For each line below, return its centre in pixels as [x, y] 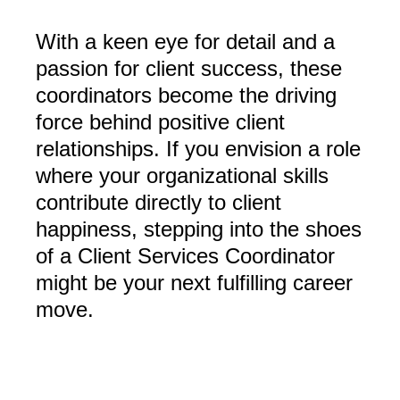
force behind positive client [160, 121]
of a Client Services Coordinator [185, 255]
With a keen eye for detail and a [185, 41]
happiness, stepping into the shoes [199, 229]
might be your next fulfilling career [194, 282]
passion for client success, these [189, 68]
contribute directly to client [158, 202]
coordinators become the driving [186, 95]
